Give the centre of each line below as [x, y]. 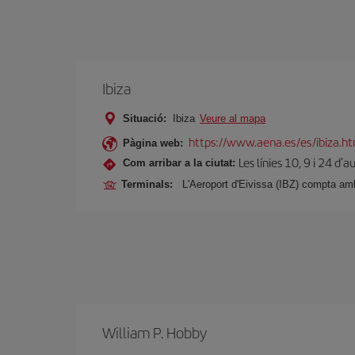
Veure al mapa [233, 118]
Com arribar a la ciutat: [179, 162]
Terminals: [150, 184]
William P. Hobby [155, 332]
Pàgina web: [153, 143]
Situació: [145, 118]
